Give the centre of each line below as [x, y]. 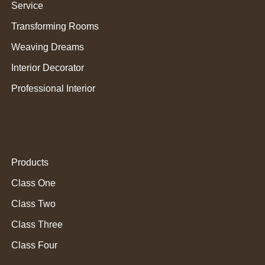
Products [30, 162]
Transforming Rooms [55, 26]
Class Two [34, 204]
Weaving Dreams [48, 47]
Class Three [37, 224]
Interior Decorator [48, 68]
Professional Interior [54, 88]
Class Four [35, 245]
